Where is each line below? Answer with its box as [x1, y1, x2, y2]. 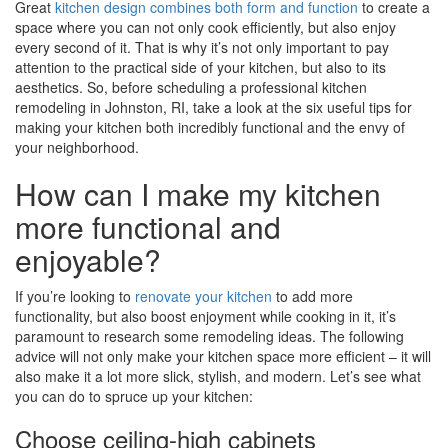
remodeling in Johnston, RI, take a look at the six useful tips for [15, 97, 412, 117]
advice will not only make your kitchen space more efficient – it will [15, 346, 431, 366]
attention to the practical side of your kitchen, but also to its [15, 57, 386, 77]
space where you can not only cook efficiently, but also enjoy [15, 17, 396, 37]
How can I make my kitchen [15, 172, 381, 215]
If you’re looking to [15, 286, 135, 306]
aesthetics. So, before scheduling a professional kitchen [15, 77, 367, 97]
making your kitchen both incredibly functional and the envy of [15, 117, 405, 137]
